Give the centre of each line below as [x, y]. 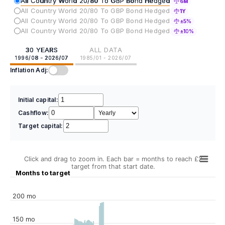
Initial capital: [38, 99]
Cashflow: [34, 113]
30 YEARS [42, 49]
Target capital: [41, 126]
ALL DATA [106, 49]
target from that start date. [113, 166]
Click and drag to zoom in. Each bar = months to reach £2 [113, 159]
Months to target [43, 173]
